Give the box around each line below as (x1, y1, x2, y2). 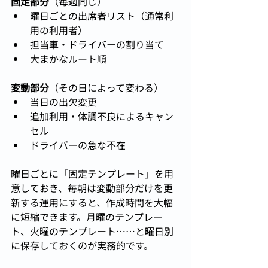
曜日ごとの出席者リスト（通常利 (30, 8, 173, 23)
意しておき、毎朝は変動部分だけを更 (11, 181, 173, 196)
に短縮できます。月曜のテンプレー (11, 209, 163, 224)
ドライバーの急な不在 (30, 138, 126, 153)
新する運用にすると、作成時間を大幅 (11, 195, 173, 210)
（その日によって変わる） (49, 80, 163, 95)
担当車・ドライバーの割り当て (30, 37, 164, 52)
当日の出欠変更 (30, 95, 97, 109)
